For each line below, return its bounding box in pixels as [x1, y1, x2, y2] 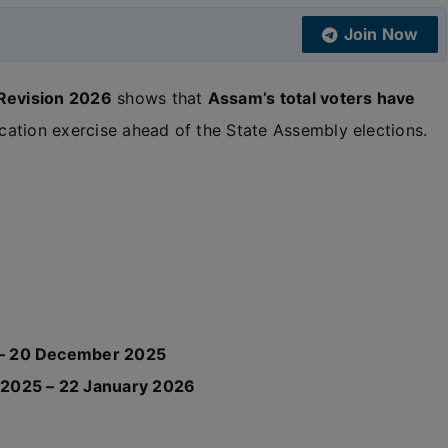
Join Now [343, 24, 419, 44]
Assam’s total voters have [207, 88, 416, 108]
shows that [111, 88, 208, 108]
